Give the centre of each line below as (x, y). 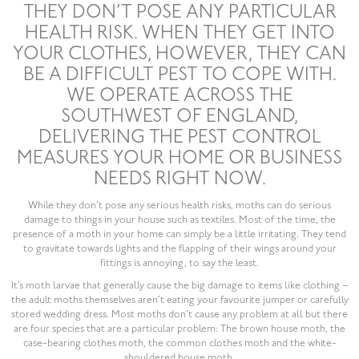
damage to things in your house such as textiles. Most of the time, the (179, 220)
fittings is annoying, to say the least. (179, 264)
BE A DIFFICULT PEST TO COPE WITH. (179, 76)
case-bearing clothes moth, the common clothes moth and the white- (179, 344)
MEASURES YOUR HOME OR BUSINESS (179, 159)
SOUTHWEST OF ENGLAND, (179, 117)
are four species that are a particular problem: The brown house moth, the (179, 329)
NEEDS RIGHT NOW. (179, 180)
